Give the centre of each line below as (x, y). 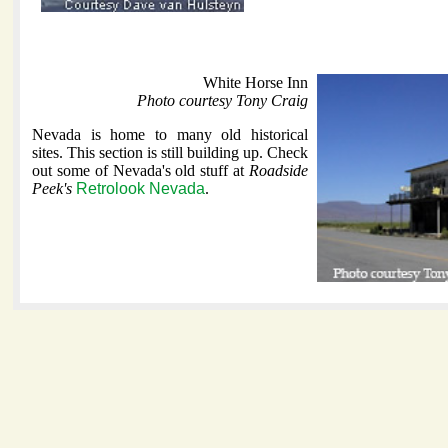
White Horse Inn (255, 83)
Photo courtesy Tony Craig (222, 101)
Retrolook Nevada (140, 189)
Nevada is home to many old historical (170, 135)
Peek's (52, 189)
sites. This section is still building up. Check (170, 153)
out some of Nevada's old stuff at (140, 171)
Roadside (278, 171)
